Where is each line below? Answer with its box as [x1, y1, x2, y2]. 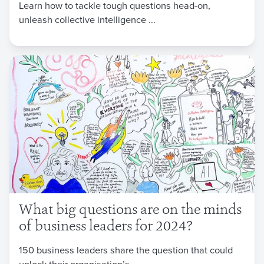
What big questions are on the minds [19, 203, 242, 217]
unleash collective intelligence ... [19, 12, 156, 27]
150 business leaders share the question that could [19, 242, 233, 256]
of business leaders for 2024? [19, 220, 193, 234]
